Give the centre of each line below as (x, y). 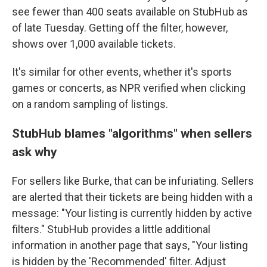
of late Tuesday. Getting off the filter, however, (120, 28)
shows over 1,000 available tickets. (94, 44)
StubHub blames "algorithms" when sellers (132, 133)
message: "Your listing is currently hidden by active (132, 213)
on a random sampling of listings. (90, 104)
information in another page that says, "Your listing (130, 245)
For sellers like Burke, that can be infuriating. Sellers (133, 181)
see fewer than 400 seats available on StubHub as (130, 12)
